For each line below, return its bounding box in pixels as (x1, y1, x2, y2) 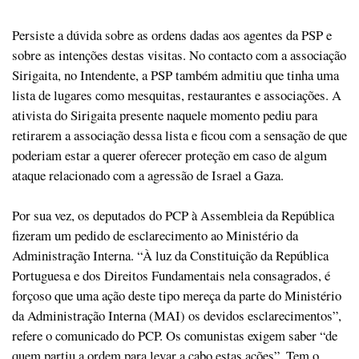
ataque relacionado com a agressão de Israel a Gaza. (12, 166, 284, 185)
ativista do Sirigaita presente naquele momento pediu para (12, 106, 317, 125)
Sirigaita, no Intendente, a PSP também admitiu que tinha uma (12, 66, 339, 85)
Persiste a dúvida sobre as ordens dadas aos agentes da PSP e (12, 26, 332, 45)
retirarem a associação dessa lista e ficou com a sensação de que (12, 126, 347, 145)
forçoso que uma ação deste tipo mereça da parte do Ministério (12, 286, 341, 305)
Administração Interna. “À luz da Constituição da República (12, 246, 329, 265)
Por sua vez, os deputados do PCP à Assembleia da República (12, 206, 334, 225)
